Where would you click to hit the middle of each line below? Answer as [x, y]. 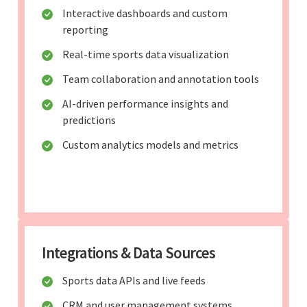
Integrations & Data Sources [128, 252]
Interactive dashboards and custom [145, 13]
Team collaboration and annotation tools [161, 78]
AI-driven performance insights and [145, 103]
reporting [85, 29]
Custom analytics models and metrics [150, 144]
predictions [89, 120]
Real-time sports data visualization [146, 54]
